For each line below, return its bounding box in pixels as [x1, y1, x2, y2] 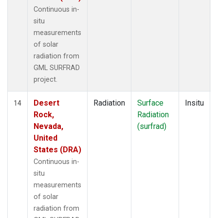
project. [34, 75, 57, 84]
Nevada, [34, 121, 63, 131]
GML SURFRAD [34, 63, 80, 72]
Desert [34, 98, 59, 108]
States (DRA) [34, 145, 81, 154]
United [34, 133, 57, 143]
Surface [137, 98, 163, 108]
